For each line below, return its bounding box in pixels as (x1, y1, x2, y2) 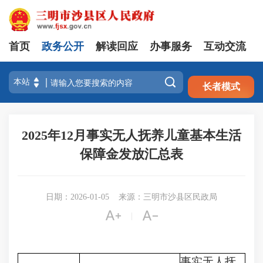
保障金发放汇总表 (80, 147, 183, 161)
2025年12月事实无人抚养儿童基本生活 (22, 128, 241, 143)
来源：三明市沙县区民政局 (119, 193, 217, 201)
